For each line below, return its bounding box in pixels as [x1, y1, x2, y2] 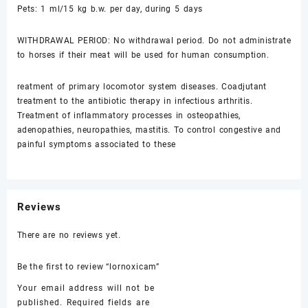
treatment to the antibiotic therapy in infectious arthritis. [17, 96, 253, 107]
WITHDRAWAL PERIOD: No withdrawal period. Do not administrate [17, 36, 291, 46]
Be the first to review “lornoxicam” [17, 262, 159, 272]
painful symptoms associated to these [17, 140, 176, 150]
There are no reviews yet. [17, 230, 121, 241]
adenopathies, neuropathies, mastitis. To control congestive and [17, 125, 281, 135]
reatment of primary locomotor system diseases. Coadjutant [17, 82, 267, 92]
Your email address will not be [17, 283, 155, 294]
